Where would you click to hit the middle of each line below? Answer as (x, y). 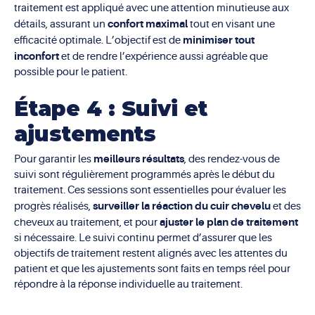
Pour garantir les (54, 159)
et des (286, 206)
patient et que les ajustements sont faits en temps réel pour (152, 269)
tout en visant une (231, 25)
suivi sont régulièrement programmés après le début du (144, 174)
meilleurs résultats (139, 159)
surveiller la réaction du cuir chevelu (182, 206)
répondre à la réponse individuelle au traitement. (128, 284)
